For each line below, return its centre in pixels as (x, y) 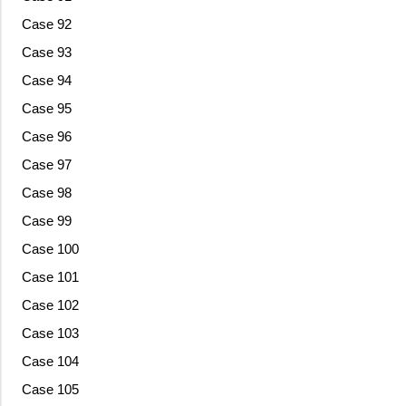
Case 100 (50, 249)
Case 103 (50, 333)
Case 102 (50, 305)
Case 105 (50, 390)
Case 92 (46, 24)
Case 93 (46, 53)
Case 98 (46, 193)
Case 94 (46, 81)
